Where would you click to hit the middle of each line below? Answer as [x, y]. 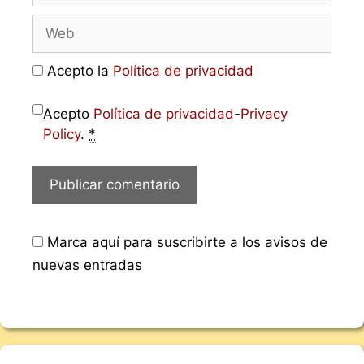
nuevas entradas [87, 264]
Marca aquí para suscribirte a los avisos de [185, 242]
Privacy [264, 114]
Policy [62, 134]
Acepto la [78, 70]
